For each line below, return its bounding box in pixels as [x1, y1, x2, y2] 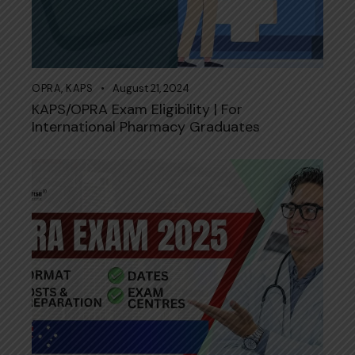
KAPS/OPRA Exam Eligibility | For [32, 100, 242, 120]
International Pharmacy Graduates [32, 117, 260, 137]
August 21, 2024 [112, 82, 189, 96]
